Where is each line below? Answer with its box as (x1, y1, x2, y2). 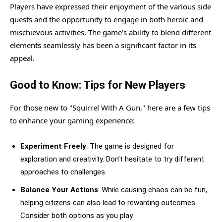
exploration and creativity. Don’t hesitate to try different (20, 154, 204, 164)
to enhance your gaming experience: (10, 115, 135, 125)
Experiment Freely (20, 141, 86, 151)
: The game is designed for (86, 141, 174, 151)
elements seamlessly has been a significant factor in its (10, 40, 196, 50)
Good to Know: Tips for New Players (10, 78, 185, 91)
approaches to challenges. (20, 167, 107, 176)
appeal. (10, 53, 35, 63)
